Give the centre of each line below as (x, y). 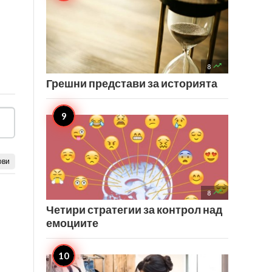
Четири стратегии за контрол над (134, 209)
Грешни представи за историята (132, 83)
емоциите (72, 223)
